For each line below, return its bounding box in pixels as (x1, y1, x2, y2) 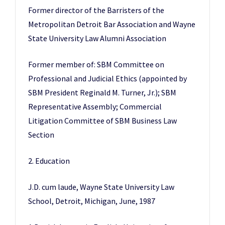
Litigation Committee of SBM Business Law (28, 116, 177, 126)
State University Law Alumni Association (28, 33, 166, 43)
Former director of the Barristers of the (28, 5, 164, 15)
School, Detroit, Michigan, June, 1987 (28, 196, 155, 206)
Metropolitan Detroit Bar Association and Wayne (28, 19, 195, 29)
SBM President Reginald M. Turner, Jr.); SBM (28, 87, 176, 97)
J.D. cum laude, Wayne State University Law (28, 182, 174, 192)
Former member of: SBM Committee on (28, 59, 164, 69)
